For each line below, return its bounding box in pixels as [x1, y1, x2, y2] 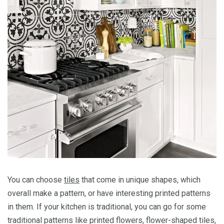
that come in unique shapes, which [79, 175, 200, 185]
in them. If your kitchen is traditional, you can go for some [7, 202, 206, 212]
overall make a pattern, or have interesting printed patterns [7, 188, 210, 198]
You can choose [7, 175, 64, 185]
